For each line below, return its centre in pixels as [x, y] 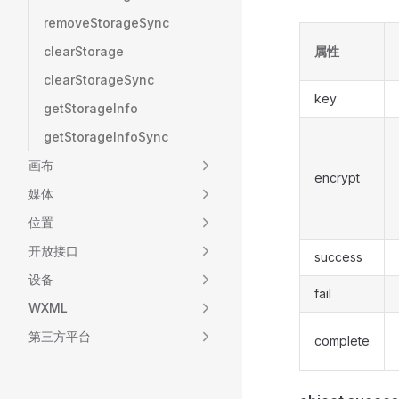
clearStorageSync [99, 80]
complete [342, 341]
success [338, 257]
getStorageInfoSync [106, 137]
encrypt [337, 178]
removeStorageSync [106, 23]
